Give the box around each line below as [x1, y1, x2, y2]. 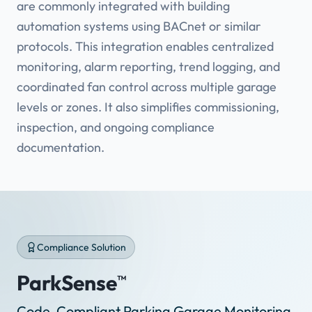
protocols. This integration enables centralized [17, 38, 274, 55]
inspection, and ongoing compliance [17, 119, 214, 136]
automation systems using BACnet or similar [17, 18, 261, 35]
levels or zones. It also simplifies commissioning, [17, 99, 279, 116]
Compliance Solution [37, 241, 126, 254]
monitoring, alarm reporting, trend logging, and [17, 58, 280, 75]
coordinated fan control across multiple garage [17, 79, 276, 95]
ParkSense [17, 270, 117, 297]
